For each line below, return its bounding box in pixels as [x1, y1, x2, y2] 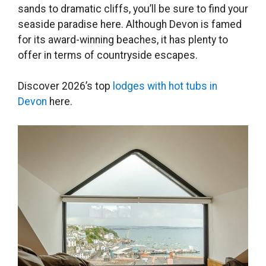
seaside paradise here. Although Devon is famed [18, 18, 242, 30]
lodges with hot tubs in [113, 80, 217, 93]
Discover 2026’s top [18, 80, 113, 93]
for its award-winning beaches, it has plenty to [18, 33, 228, 46]
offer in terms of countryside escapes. [18, 49, 198, 61]
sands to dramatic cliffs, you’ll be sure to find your [18, 2, 248, 15]
